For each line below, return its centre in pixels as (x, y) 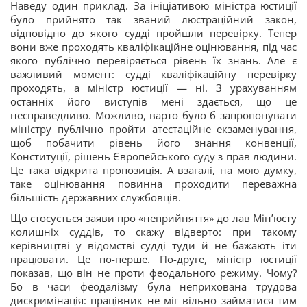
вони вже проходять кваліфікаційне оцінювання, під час (153, 47)
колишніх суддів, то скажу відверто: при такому (153, 232)
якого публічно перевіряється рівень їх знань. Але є (153, 61)
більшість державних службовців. (96, 198)
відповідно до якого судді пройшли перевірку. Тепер (153, 33)
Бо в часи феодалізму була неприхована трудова (153, 287)
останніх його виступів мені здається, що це (153, 102)
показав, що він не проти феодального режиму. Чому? (153, 273)
